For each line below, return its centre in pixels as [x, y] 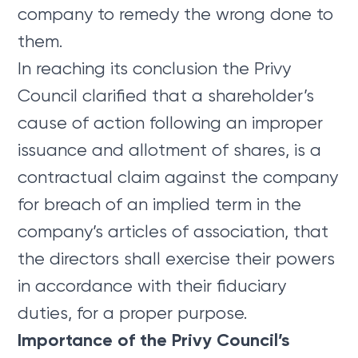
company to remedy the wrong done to [176, 14]
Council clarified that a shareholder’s [166, 95]
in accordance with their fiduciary [152, 285]
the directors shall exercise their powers [177, 258]
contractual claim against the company [178, 177]
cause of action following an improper [171, 122]
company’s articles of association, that [173, 231]
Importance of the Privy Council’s [154, 340]
